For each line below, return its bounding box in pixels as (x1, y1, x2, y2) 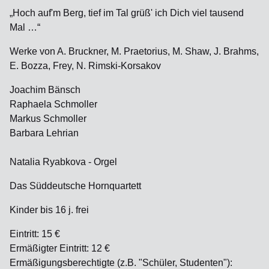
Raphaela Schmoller (10, 99, 97, 109)
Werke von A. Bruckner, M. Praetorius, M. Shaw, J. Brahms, (10, 46, 259, 56)
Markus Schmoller (10, 113, 86, 124)
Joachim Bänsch (10, 85, 80, 95)
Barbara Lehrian (10, 128, 79, 138)
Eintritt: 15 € (10, 229, 60, 239)
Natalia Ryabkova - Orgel (10, 157, 117, 167)
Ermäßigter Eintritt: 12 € (10, 243, 110, 253)
